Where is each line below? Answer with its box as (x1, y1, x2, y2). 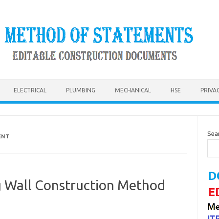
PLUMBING (66, 87, 95, 93)
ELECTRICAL (14, 87, 46, 93)
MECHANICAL (115, 87, 151, 93)
